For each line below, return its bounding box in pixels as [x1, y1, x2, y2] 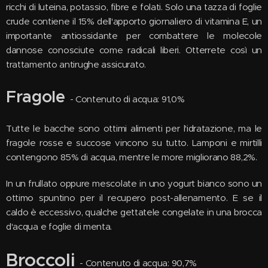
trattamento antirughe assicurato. [6, 59, 146, 70]
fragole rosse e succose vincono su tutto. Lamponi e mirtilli [6, 137, 262, 148]
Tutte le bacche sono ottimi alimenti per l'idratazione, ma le [6, 123, 262, 134]
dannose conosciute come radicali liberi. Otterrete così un [6, 44, 262, 56]
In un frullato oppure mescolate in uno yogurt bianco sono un [6, 178, 262, 189]
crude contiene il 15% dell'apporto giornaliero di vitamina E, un [6, 16, 262, 27]
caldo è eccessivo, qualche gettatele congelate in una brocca [6, 206, 262, 218]
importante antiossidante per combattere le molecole [6, 30, 262, 41]
